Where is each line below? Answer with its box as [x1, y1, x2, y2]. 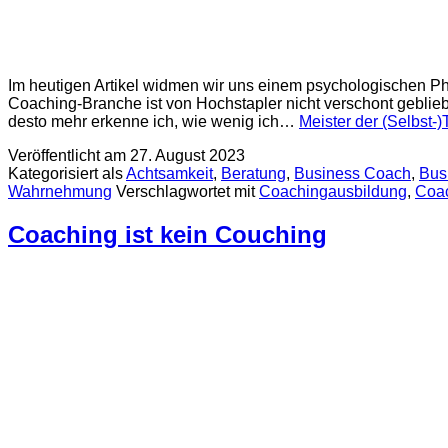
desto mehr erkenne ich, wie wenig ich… [8, 113, 299, 131]
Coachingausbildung [259, 183, 407, 201]
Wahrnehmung [8, 183, 112, 201]
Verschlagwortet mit [116, 183, 259, 201]
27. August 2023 [130, 147, 245, 165]
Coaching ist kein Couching [8, 221, 327, 249]
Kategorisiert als [8, 165, 126, 183]
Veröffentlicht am [8, 147, 130, 165]
